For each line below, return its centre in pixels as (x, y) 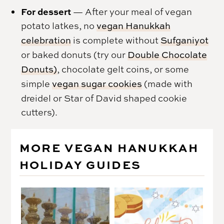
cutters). (39, 112)
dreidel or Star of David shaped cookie (104, 98)
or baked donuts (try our (74, 54)
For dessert (46, 11)
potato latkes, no (59, 25)
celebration (46, 40)
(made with (167, 83)
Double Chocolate (167, 54)
